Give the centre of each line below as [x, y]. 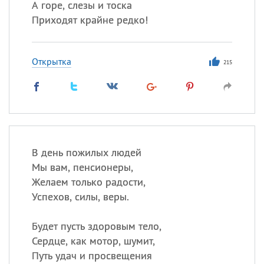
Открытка [51, 61]
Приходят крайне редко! [90, 20]
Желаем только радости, [88, 182]
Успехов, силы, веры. [80, 197]
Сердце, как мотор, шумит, [93, 241]
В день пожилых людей [86, 152]
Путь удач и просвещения [92, 255]
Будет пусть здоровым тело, [96, 226]
